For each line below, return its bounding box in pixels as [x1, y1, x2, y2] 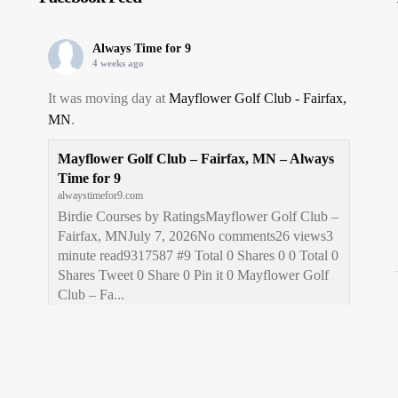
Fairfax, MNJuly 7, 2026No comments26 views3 [58, 228, 333, 243]
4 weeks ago [92, 58, 144, 68]
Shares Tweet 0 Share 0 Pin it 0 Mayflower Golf [58, 267, 329, 283]
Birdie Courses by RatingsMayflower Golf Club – [58, 209, 338, 224]
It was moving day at [48, 91, 169, 106]
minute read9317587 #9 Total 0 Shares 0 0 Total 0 [58, 248, 338, 263]
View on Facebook [48, 325, 124, 336]
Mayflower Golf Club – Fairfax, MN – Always [58, 151, 334, 166]
